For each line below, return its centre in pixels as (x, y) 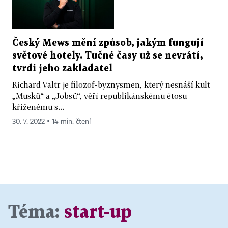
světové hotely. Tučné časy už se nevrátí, (107, 55)
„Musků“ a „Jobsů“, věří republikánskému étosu (99, 95)
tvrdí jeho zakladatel (62, 68)
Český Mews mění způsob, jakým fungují (108, 43)
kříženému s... (38, 107)
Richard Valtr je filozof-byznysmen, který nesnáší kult (111, 84)
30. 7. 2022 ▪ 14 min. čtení (51, 121)
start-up (98, 212)
